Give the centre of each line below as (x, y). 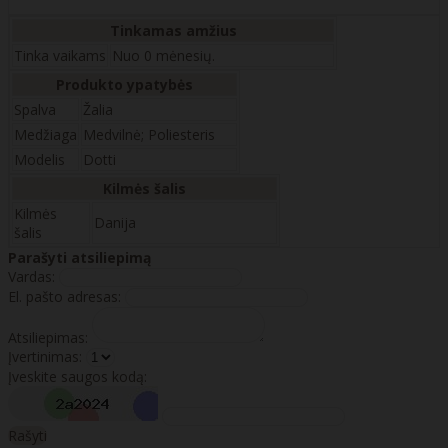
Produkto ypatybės (124, 84)
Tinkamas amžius (173, 30)
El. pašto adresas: (64, 296)
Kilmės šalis (144, 188)
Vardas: (31, 276)
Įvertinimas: (45, 356)
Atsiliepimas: (48, 337)
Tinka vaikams (60, 55)
